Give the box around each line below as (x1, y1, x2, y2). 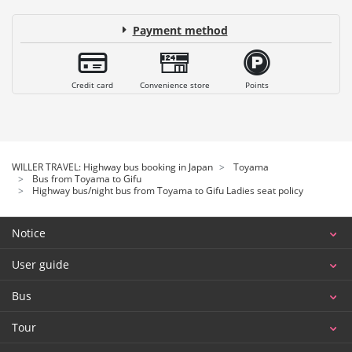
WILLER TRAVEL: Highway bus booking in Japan (12, 159, 213, 174)
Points (244, 79, 269, 90)
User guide (12, 256, 69, 272)
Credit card (71, 79, 114, 90)
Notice (12, 225, 46, 240)
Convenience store (139, 79, 210, 90)
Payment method (132, 22, 228, 38)
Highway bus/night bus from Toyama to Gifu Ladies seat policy (32, 183, 303, 197)
